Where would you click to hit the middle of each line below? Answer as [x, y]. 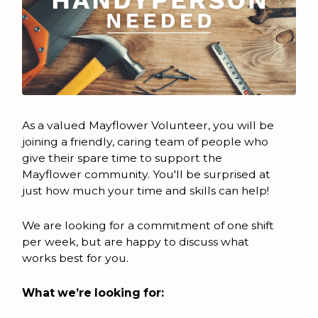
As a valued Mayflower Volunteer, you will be [148, 126]
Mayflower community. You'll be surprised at [146, 175]
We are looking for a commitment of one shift [148, 225]
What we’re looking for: [93, 292]
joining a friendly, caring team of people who [145, 142]
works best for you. [75, 258]
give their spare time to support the [122, 158]
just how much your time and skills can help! [145, 191]
